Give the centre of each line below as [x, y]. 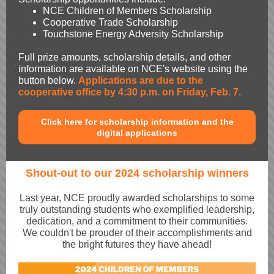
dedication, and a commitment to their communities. [137, 221]
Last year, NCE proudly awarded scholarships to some [137, 198]
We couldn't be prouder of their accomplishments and [137, 233]
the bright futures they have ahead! [137, 244]
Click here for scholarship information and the [137, 122]
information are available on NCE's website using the [133, 69]
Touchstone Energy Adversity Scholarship [133, 34]
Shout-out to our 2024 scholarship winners [137, 173]
